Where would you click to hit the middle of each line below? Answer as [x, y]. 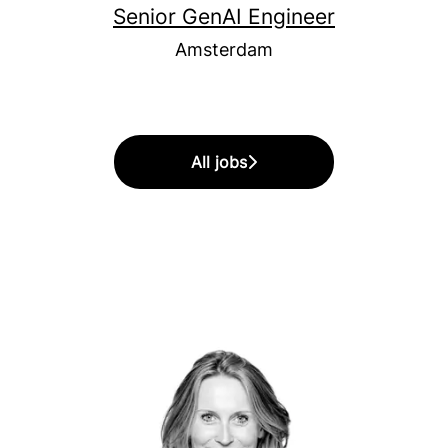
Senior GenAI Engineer [224, 16]
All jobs [219, 162]
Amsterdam [224, 49]
